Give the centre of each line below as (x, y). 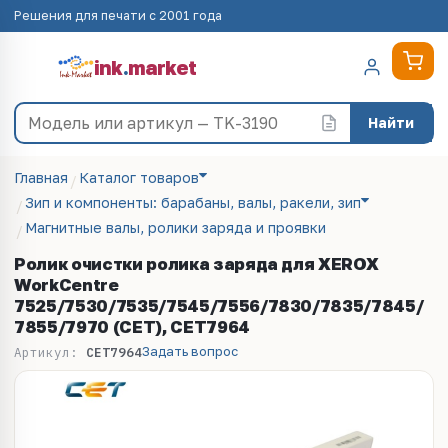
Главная (41, 177)
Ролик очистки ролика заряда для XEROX (196, 263)
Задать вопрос (190, 351)
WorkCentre (66, 284)
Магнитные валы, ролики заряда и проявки (175, 227)
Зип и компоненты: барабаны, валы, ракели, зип (193, 202)
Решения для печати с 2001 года (118, 15)
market (162, 67)
